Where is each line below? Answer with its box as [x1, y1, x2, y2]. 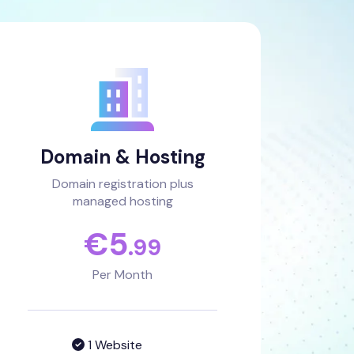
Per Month [92, 266, 153, 283]
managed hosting [72, 193, 173, 209]
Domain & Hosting [40, 145, 205, 169]
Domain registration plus [51, 175, 194, 192]
